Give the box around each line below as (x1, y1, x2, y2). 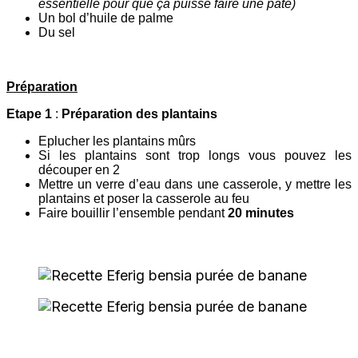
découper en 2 (38, 162, 120, 177)
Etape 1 (6, 106, 52, 121)
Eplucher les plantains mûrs (38, 133, 196, 148)
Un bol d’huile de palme (38, 10, 173, 25)
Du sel (38, 25, 75, 39)
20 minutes (228, 205, 294, 220)
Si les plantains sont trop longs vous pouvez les (38, 148, 352, 162)
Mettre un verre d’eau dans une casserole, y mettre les (38, 177, 352, 191)
